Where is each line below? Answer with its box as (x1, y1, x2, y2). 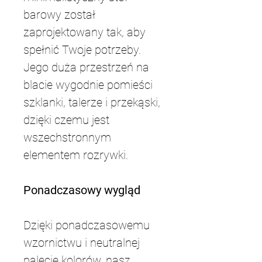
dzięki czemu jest (23, 113, 112, 127)
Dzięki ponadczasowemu (23, 218, 153, 232)
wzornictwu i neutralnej (23, 236, 143, 250)
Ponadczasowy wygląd (23, 183, 140, 197)
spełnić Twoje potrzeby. (23, 43, 144, 57)
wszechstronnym (23, 130, 114, 144)
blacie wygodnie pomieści (23, 78, 156, 92)
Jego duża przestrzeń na (23, 60, 152, 74)
